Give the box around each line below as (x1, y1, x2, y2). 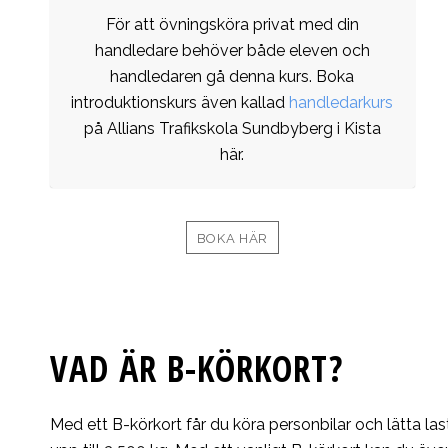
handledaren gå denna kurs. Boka (110, 67, 355, 87)
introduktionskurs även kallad (71, 93, 290, 113)
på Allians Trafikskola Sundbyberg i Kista (83, 119, 381, 139)
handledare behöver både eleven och (94, 41, 370, 61)
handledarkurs (289, 93, 394, 113)
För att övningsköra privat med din (105, 15, 359, 35)
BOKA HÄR (196, 231, 269, 247)
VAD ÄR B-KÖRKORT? (50, 345, 344, 393)
